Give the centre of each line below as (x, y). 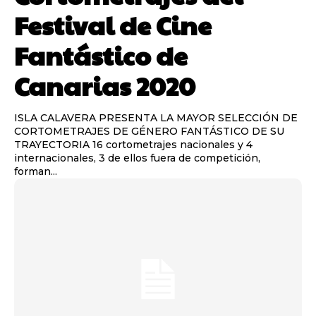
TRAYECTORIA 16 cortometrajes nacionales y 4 (53, 145)
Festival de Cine (113, 25)
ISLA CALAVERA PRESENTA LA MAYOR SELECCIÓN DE (156, 118)
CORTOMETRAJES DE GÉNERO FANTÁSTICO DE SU (149, 132)
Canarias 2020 (105, 86)
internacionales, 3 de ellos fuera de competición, (137, 158)
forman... (36, 172)
